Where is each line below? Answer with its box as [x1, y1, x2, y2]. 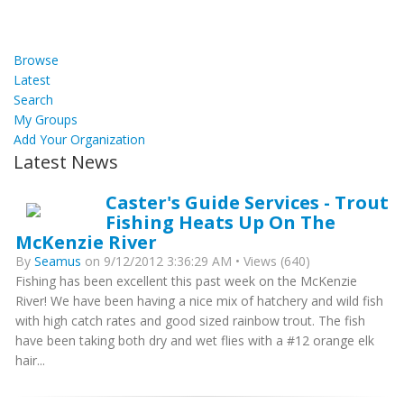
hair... [15, 352, 45, 369]
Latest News [14, 150, 118, 174]
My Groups [14, 111, 78, 128]
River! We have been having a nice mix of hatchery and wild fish [15, 292, 383, 309]
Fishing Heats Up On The [106, 209, 335, 234]
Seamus [34, 252, 81, 270]
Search [14, 91, 53, 108]
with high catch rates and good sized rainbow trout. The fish [15, 312, 365, 329]
